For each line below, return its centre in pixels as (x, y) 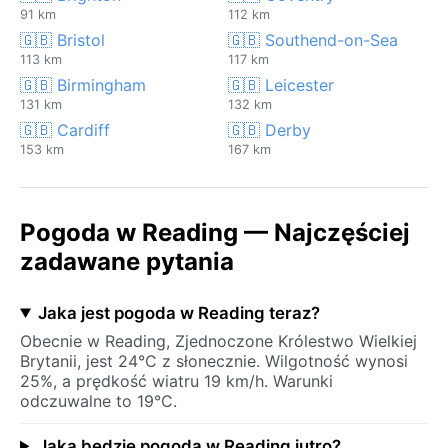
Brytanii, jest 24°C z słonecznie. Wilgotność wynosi (214, 360)
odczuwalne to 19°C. (98, 400)
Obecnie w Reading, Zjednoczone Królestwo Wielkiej (218, 340)
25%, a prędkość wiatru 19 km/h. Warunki (176, 380)
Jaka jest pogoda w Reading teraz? (178, 312)
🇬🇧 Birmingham (83, 84)
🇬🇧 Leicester (281, 84)
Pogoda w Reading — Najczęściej (215, 232)
